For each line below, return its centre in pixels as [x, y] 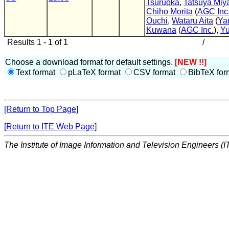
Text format [37, 72]
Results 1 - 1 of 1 [37, 42]
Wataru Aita [192, 21]
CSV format [155, 72]
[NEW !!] [191, 62]
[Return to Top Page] [41, 109]
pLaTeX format [95, 72]
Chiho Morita [169, 12]
